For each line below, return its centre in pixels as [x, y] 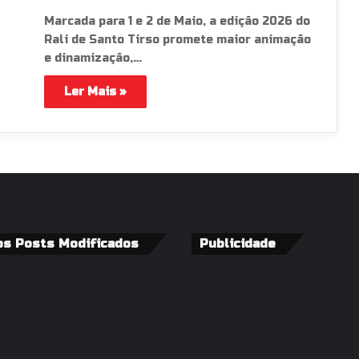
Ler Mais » [95, 92]
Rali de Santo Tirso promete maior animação [177, 40]
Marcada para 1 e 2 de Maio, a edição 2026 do [177, 21]
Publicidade [237, 244]
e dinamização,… [93, 58]
